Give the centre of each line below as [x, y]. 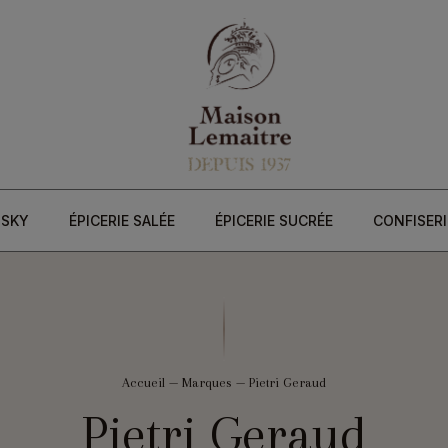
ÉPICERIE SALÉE [121, 221]
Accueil [143, 383]
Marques [207, 383]
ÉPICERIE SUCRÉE [273, 221]
